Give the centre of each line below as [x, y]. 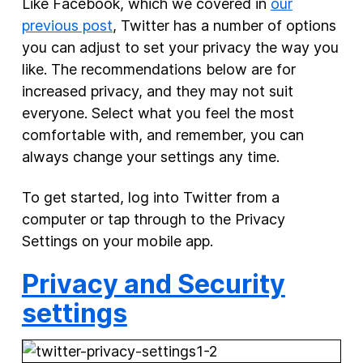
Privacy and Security [153, 284]
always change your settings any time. [150, 157]
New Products [78, 34]
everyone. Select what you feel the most [158, 113]
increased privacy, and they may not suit [157, 91]
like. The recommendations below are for [158, 69]
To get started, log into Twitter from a [150, 197]
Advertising [70, 61]
